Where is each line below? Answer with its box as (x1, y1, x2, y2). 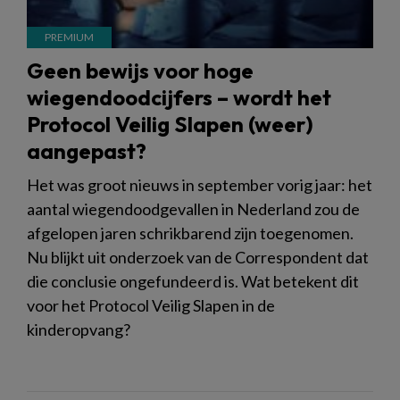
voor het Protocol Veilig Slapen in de (27, 295, 275, 315)
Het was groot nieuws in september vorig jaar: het (27, 174, 372, 195)
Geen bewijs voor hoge (27, 56, 254, 84)
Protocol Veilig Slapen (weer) (27, 110, 313, 137)
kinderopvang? (27, 319, 130, 339)
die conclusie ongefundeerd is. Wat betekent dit (27, 271, 359, 291)
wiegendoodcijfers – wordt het (27, 83, 331, 111)
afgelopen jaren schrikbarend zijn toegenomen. (27, 222, 354, 243)
